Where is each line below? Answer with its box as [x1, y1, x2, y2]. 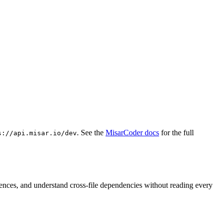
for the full [159, 128, 194, 137]
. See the [77, 128, 106, 137]
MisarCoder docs [106, 128, 159, 137]
